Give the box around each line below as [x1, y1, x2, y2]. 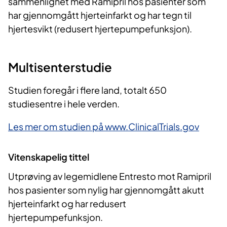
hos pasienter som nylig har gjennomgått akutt [8, 183, 204, 196]
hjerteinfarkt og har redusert [8, 197, 126, 209]
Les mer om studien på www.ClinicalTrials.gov [8, 121, 199, 133]
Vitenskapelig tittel [8, 151, 89, 163]
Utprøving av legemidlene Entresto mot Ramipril [8, 170, 211, 182]
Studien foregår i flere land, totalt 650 [8, 84, 167, 96]
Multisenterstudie [8, 59, 112, 75]
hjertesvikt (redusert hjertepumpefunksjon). [8, 23, 192, 35]
